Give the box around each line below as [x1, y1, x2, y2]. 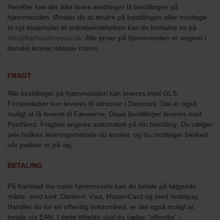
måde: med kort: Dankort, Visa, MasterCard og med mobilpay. [7, 192, 200, 200]
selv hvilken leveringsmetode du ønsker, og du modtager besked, [7, 130, 210, 138]
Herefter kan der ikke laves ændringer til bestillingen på [7, 3, 178, 11]
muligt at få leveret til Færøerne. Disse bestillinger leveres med [7, 110, 202, 118]
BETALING [7, 161, 42, 169]
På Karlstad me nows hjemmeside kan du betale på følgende [7, 182, 196, 190]
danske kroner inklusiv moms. [7, 44, 102, 53]
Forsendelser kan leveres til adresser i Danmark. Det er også [7, 99, 197, 108]
